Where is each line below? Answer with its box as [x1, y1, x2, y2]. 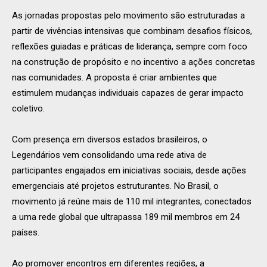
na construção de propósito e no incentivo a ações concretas [12, 56, 255, 67]
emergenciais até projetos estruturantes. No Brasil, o [12, 180, 219, 191]
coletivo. [12, 103, 45, 114]
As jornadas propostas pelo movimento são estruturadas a [12, 10, 245, 21]
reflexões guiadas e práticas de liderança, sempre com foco [12, 41, 247, 52]
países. [12, 226, 39, 238]
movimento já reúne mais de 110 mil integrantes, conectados [12, 195, 252, 207]
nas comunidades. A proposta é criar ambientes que [12, 72, 217, 83]
